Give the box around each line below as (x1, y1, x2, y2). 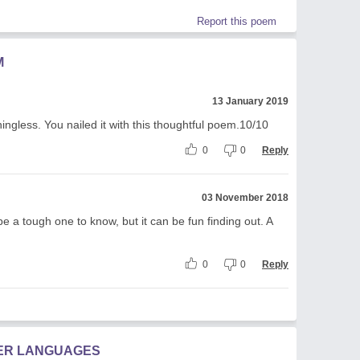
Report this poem (197, 14, 276, 27)
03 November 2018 (202, 191, 288, 203)
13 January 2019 (212, 95, 288, 107)
